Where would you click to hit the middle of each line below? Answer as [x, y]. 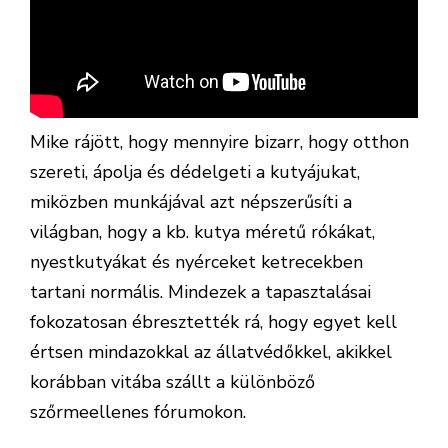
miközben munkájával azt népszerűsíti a [191, 202]
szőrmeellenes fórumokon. [138, 412]
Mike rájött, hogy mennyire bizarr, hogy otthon [219, 142]
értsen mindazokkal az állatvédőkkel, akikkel [211, 352]
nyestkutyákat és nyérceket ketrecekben [196, 262]
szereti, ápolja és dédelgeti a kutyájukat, [195, 172]
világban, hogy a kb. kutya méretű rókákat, [202, 232]
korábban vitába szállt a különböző [172, 382]
